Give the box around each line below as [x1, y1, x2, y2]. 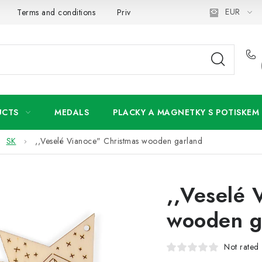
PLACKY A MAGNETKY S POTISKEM [113, 106, 259, 118]
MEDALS [54, 106, 89, 118]
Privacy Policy [116, 6, 168, 18]
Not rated [224, 241, 259, 253]
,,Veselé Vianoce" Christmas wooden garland [35, 135, 202, 147]
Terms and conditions [17, 6, 95, 18]
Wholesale [189, 6, 228, 18]
